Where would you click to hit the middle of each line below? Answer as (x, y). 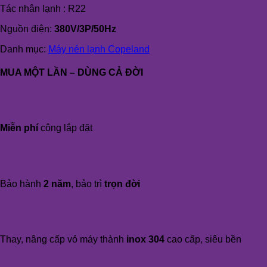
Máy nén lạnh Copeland (99, 49)
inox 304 (145, 240)
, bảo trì (88, 184)
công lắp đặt (65, 128)
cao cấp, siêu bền (203, 240)
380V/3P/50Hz (85, 29)
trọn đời (122, 184)
